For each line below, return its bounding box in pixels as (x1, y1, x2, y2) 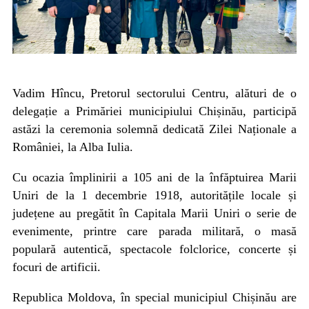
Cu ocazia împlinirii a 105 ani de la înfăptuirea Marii (12, 170, 297, 185)
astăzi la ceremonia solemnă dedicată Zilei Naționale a (12, 122, 297, 137)
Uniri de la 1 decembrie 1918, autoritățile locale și (12, 188, 297, 203)
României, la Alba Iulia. (12, 140, 133, 154)
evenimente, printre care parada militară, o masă (12, 224, 297, 239)
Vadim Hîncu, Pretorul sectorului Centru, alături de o (12, 86, 297, 101)
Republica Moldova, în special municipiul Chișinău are (12, 290, 297, 305)
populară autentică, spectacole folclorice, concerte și (12, 242, 297, 257)
